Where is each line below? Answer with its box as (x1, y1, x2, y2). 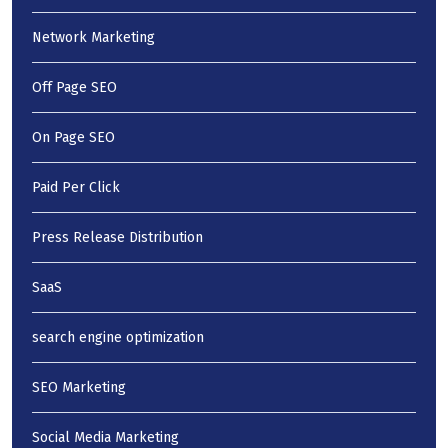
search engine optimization (32, 328, 204, 346)
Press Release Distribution (32, 228, 203, 246)
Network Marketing (32, 28, 155, 46)
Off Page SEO (32, 78, 117, 96)
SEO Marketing (32, 378, 126, 396)
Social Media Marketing (32, 428, 179, 446)
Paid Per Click (32, 178, 120, 196)
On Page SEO (32, 128, 115, 146)
